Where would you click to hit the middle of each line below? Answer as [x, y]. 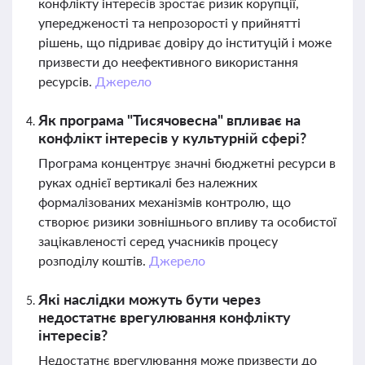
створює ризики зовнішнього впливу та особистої [187, 221]
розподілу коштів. [94, 260]
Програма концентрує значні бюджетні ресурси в [187, 163]
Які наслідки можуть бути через [150, 299]
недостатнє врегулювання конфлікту [165, 317]
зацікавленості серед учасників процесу [158, 241]
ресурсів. [67, 81]
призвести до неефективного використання [168, 62]
